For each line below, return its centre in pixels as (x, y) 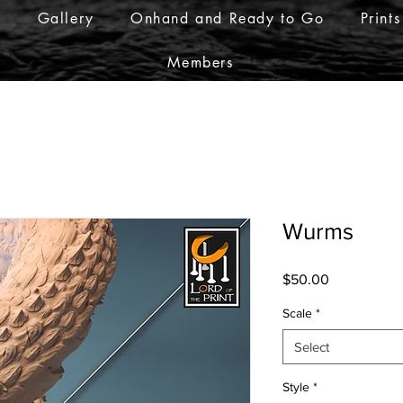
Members (201, 63)
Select (312, 346)
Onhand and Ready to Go (228, 18)
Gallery (66, 18)
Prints (381, 18)
